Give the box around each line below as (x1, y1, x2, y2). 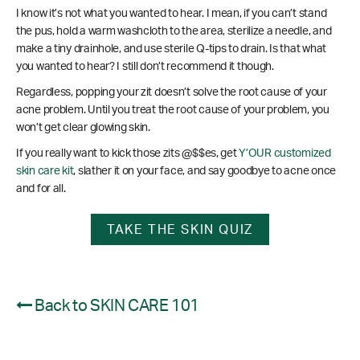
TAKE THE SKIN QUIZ (107, 223, 253, 237)
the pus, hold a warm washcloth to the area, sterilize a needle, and (16, 26, 332, 38)
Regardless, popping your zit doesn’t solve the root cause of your (16, 87, 327, 99)
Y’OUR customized (239, 148, 331, 160)
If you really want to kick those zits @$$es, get (16, 148, 239, 160)
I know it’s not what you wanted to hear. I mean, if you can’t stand (16, 8, 327, 20)
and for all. (16, 183, 66, 195)
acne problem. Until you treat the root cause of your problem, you (16, 104, 329, 117)
